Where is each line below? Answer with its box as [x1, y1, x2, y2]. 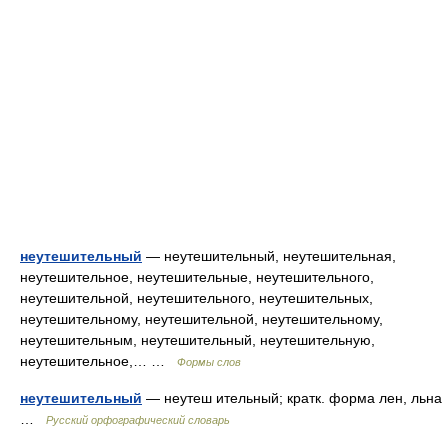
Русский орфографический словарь [46, 414, 230, 426]
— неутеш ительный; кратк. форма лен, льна [142, 390, 442, 406]
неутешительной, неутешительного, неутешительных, [20, 290, 373, 306]
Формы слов [177, 356, 241, 368]
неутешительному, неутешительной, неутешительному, [20, 311, 383, 327]
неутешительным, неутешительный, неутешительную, [20, 332, 375, 348]
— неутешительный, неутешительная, [142, 248, 396, 264]
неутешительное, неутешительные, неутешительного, [20, 269, 374, 285]
